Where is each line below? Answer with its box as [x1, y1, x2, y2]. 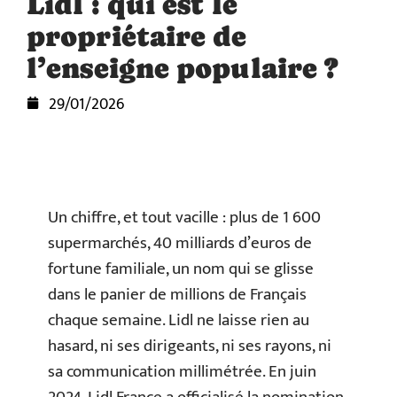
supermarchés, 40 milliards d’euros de [48, 230, 312, 257]
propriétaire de [27, 20, 247, 52]
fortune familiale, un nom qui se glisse [48, 255, 314, 283]
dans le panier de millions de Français [48, 281, 307, 308]
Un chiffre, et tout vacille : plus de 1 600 [48, 204, 321, 231]
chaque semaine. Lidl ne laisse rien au [48, 307, 309, 334]
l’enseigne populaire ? [27, 52, 339, 84]
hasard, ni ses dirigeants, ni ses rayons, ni [48, 332, 331, 360]
